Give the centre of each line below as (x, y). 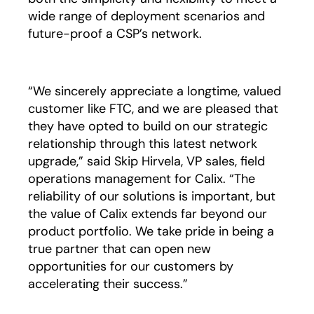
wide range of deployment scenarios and (146, 16)
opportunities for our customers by (131, 266)
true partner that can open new (120, 249)
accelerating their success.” (110, 284)
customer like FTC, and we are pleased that (153, 109)
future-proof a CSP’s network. (115, 34)
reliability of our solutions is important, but (152, 196)
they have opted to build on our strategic (148, 126)
